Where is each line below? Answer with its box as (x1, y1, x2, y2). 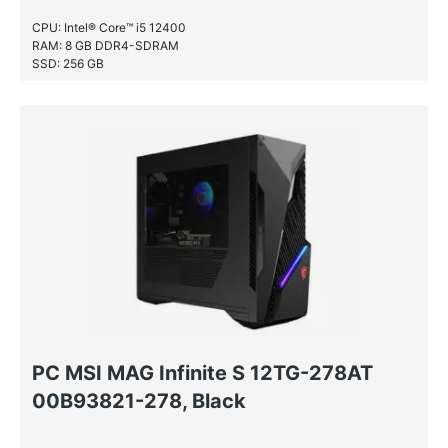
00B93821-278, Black (32, 389, 246, 413)
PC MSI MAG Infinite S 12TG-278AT (32, 361, 373, 385)
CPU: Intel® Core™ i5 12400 (32, 20, 186, 35)
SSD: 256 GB (32, 56, 104, 71)
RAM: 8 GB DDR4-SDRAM (32, 38, 179, 53)
